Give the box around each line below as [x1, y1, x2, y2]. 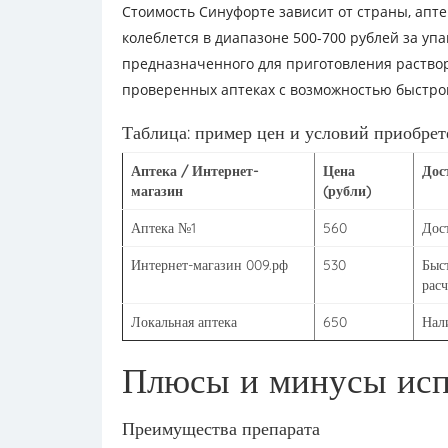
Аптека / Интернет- [131, 162, 258, 180]
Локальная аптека [131, 313, 237, 331]
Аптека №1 [131, 219, 196, 237]
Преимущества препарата [122, 417, 320, 440]
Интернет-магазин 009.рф [131, 256, 288, 274]
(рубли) [323, 182, 371, 200]
